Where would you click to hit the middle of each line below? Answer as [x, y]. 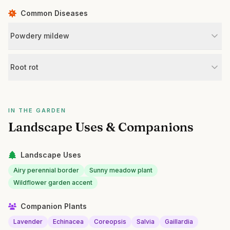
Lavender [28, 222]
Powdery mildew [40, 36]
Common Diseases [54, 13]
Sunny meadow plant [121, 170]
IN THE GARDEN [37, 110]
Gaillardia [179, 222]
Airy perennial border [46, 170]
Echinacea [68, 222]
